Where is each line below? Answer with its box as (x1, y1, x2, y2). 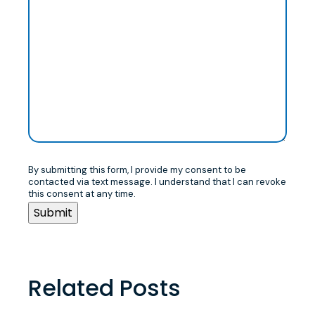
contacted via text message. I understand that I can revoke (27, 176, 286, 188)
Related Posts (27, 272, 181, 304)
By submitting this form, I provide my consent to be (27, 164, 246, 176)
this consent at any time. (27, 188, 136, 200)
